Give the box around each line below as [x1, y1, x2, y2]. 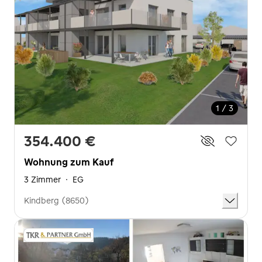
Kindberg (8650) [24, 195, 89, 206]
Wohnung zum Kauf [24, 156, 113, 168]
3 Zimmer [24, 174, 61, 185]
